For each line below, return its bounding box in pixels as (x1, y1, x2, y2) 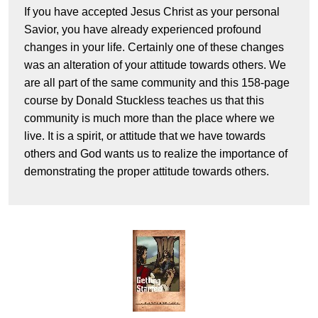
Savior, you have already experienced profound (24, 23, 261, 36)
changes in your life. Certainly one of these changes (24, 41, 284, 54)
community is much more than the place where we (24, 112, 275, 125)
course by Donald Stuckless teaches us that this (24, 94, 264, 107)
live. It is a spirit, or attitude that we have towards (24, 130, 265, 143)
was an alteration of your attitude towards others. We (24, 59, 286, 72)
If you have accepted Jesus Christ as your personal (24, 6, 280, 18)
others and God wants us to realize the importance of (24, 148, 287, 160)
